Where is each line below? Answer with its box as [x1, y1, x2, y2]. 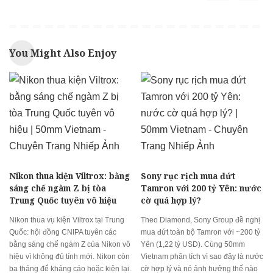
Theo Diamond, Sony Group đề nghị [141, 216, 260, 225]
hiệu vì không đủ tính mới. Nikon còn [9, 252, 130, 261]
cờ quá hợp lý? [141, 194, 201, 207]
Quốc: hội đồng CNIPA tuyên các [9, 228, 116, 237]
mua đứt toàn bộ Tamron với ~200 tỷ [141, 228, 260, 237]
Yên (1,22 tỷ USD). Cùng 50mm [141, 240, 245, 249]
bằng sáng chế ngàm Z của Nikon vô [9, 240, 130, 249]
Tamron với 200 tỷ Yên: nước [141, 182, 261, 194]
